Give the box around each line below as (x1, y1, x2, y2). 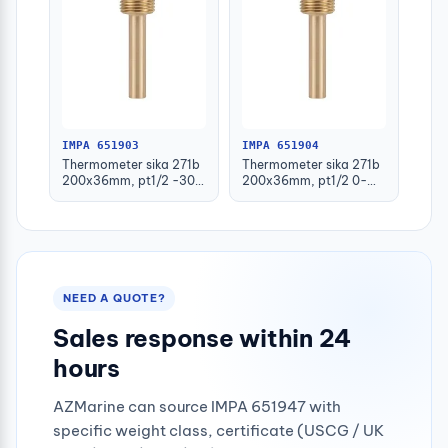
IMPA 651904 (242, 139, 319, 153)
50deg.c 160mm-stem (62, 189, 193, 205)
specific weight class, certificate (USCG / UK (53, 421, 384, 441)
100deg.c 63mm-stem (242, 189, 373, 205)
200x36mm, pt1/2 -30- (62, 173, 202, 189)
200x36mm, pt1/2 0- (242, 173, 367, 189)
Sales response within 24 (53, 323, 352, 354)
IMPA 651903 (62, 139, 139, 153)
